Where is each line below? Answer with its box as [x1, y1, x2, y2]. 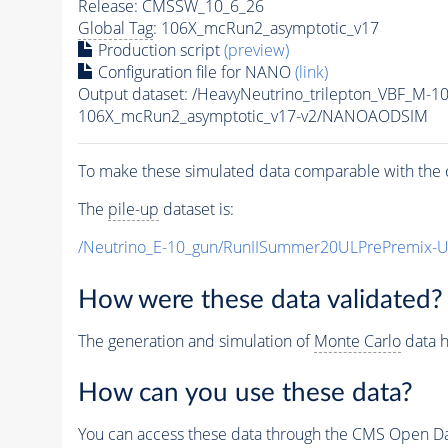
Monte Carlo [313, 329, 401, 352]
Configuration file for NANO [93, 61, 295, 84]
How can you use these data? [77, 380, 413, 407]
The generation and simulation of [77, 329, 314, 352]
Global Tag [77, 17, 153, 40]
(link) [294, 61, 328, 84]
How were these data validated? [77, 286, 443, 313]
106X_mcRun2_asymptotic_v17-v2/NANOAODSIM [77, 105, 428, 128]
